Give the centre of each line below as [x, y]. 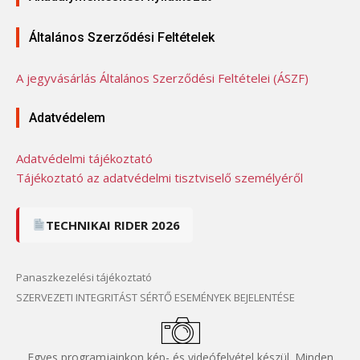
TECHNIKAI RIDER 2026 [113, 225]
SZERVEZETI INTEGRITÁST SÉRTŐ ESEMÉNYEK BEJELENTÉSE [155, 297]
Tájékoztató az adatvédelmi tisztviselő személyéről [160, 177]
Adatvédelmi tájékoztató [84, 158]
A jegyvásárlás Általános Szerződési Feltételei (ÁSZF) [162, 78]
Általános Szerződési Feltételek [122, 37]
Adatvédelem [67, 117]
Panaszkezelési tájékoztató [84, 277]
